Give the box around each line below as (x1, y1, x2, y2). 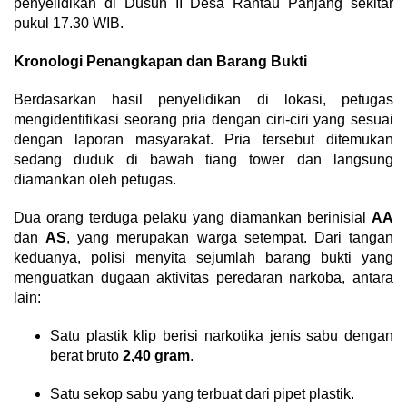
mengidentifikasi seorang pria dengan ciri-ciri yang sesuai (14, 112, 393, 128)
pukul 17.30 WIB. (14, 15, 124, 32)
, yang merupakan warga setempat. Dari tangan (66, 230, 394, 246)
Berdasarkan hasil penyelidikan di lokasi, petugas (14, 92, 393, 108)
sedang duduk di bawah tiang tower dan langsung (14, 152, 393, 168)
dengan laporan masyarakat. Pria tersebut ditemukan (14, 132, 393, 148)
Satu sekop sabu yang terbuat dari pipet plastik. (50, 386, 354, 402)
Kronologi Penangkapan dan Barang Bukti (14, 54, 307, 70)
